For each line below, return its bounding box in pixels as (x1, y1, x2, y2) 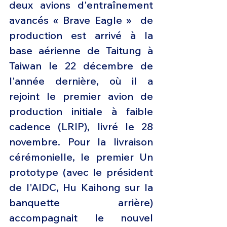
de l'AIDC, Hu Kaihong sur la (9, 181, 153, 194)
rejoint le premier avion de (9, 90, 153, 103)
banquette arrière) (9, 196, 153, 209)
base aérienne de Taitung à (9, 44, 153, 57)
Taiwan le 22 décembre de (9, 59, 153, 72)
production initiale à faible (9, 105, 153, 118)
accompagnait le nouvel (9, 211, 153, 224)
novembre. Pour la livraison (9, 135, 153, 148)
